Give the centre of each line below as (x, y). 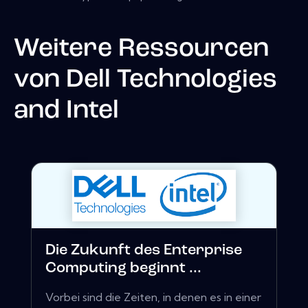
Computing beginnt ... (123, 269)
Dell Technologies (172, 80)
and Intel (66, 111)
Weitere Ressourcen (141, 49)
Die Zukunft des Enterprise (144, 251)
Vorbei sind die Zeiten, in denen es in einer (153, 297)
